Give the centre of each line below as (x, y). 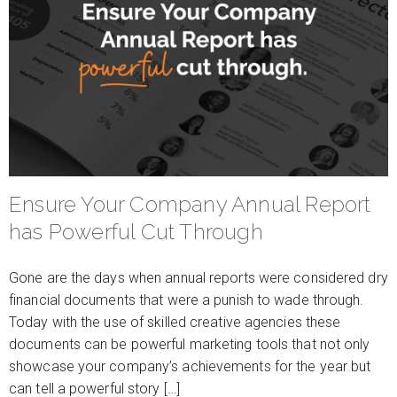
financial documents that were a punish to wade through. (187, 300)
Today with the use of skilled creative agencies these (175, 322)
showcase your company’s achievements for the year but (190, 366)
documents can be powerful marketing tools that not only (190, 344)
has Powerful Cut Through (136, 232)
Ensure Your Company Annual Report (190, 204)
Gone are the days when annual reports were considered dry (198, 278)
